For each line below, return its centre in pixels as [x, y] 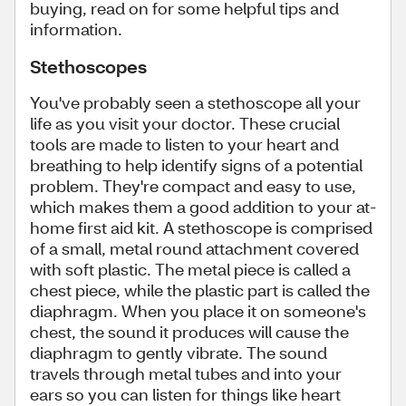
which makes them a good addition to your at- [203, 207]
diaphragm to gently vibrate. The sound [179, 353]
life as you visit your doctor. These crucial [185, 123]
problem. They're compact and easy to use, [193, 186]
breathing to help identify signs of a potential [196, 165]
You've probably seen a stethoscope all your [195, 102]
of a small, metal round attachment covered [194, 248]
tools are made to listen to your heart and [184, 144]
